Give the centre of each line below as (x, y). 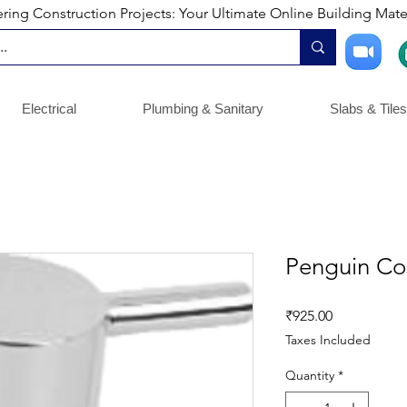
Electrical (49, 109)
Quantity (310, 376)
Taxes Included (328, 340)
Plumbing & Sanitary (203, 109)
